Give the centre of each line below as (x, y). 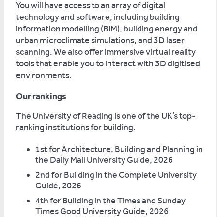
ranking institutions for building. (76, 127)
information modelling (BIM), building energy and (107, 29)
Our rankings (41, 96)
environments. (44, 75)
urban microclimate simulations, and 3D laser (100, 40)
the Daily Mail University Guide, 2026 (104, 160)
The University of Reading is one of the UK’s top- (106, 116)
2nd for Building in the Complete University (116, 175)
